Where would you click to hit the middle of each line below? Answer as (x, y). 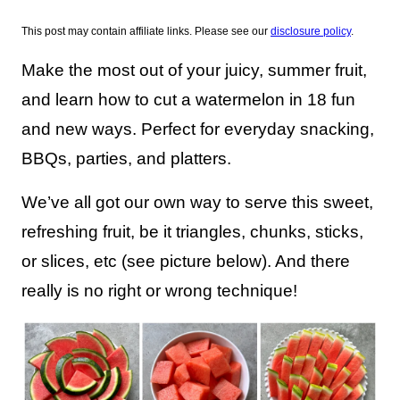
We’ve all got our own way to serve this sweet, (197, 202)
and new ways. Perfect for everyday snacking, (198, 129)
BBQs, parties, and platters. (126, 158)
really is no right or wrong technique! (159, 291)
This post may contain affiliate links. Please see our (146, 31)
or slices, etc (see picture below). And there (186, 261)
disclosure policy (311, 31)
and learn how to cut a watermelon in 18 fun (188, 100)
